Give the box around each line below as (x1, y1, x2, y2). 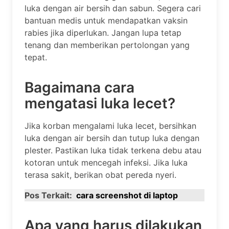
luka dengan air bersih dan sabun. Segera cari (25, 3, 201, 13)
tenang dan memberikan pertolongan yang (25, 39, 190, 50)
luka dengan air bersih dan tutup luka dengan (25, 132, 199, 143)
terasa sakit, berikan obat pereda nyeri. (25, 169, 176, 180)
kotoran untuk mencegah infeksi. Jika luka (25, 157, 188, 168)
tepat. (25, 52, 47, 62)
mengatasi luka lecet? (25, 94, 175, 112)
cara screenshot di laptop (76, 190, 178, 200)
